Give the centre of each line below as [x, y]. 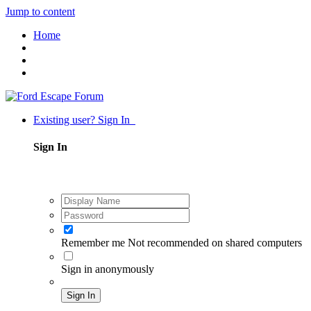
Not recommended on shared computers [215, 242]
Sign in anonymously [108, 269]
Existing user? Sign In [84, 120]
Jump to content [40, 11]
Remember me [93, 242]
